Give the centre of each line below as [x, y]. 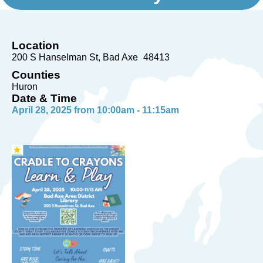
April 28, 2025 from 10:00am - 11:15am [95, 110]
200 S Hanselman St [55, 57]
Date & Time [44, 98]
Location [36, 45]
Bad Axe [120, 57]
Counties [36, 75]
